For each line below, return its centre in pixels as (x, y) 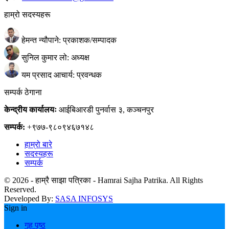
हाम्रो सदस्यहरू (27, 14)
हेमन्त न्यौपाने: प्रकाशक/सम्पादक (68, 40)
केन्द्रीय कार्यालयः (31, 109)
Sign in (16, 208)
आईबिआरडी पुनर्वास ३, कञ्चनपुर (106, 109)
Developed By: (30, 198)
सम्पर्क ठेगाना (23, 92)
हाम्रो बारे (38, 144)
